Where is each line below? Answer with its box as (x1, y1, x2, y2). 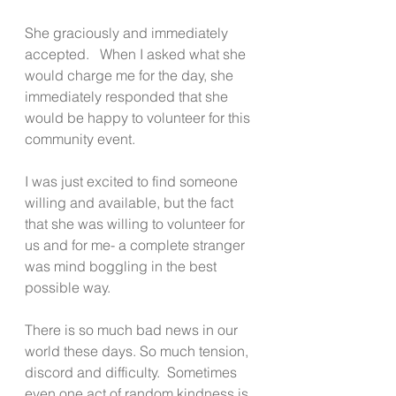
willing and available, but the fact (25, 193, 237, 211)
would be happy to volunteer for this (25, 108, 254, 126)
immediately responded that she (25, 87, 232, 105)
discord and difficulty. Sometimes (25, 362, 240, 381)
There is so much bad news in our (25, 320, 241, 339)
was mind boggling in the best (25, 256, 220, 275)
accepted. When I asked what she (25, 44, 249, 63)
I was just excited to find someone (25, 171, 241, 190)
